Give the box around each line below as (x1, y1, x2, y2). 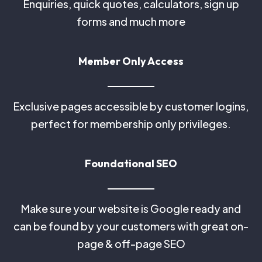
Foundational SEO (85, 157, 177, 170)
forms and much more (77, 15, 185, 28)
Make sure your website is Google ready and (21, 202, 241, 215)
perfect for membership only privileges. (31, 117, 231, 130)
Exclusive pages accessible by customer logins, (13, 99, 249, 113)
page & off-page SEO (77, 237, 185, 250)
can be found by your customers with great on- (13, 219, 249, 233)
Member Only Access (78, 54, 184, 68)
